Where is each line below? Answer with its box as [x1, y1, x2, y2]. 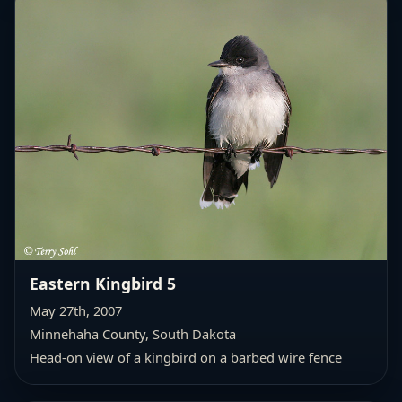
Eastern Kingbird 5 [30, 272, 176, 294]
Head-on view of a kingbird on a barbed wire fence [30, 347, 342, 366]
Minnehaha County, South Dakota [30, 324, 236, 343]
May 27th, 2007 [30, 301, 122, 319]
